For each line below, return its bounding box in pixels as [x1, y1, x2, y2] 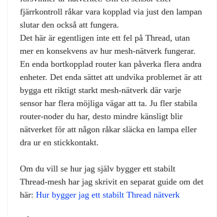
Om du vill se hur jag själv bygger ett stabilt [20, 164, 175, 174]
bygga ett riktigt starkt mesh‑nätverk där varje [20, 85, 181, 95]
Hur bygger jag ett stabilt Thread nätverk [36, 190, 180, 200]
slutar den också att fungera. [20, 20, 119, 30]
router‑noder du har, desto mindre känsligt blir [20, 111, 183, 122]
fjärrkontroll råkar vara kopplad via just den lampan [20, 7, 202, 17]
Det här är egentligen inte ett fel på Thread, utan [20, 33, 190, 43]
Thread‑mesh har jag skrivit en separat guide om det [20, 177, 203, 187]
